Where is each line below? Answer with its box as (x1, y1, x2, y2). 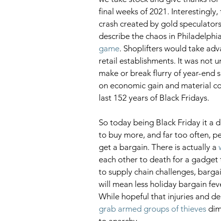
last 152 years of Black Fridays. (99, 92, 211, 103)
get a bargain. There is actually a (99, 142, 219, 152)
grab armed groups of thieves (99, 203, 206, 214)
